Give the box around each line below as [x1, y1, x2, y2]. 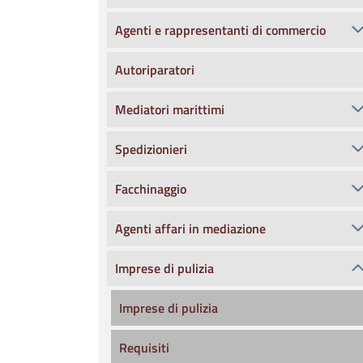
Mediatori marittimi [115, 100, 224, 119]
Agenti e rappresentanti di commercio [115, 20, 326, 40]
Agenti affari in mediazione [115, 219, 266, 238]
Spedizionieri [115, 139, 187, 159]
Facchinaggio [115, 179, 186, 199]
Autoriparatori [115, 60, 194, 79]
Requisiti [119, 338, 169, 357]
